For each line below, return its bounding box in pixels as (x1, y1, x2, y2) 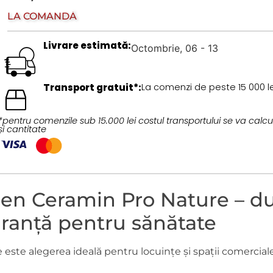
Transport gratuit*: (43, 80, 142, 94)
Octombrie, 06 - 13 (131, 41, 219, 54)
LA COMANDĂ (7, 10, 77, 22)
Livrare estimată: (43, 38, 132, 52)
